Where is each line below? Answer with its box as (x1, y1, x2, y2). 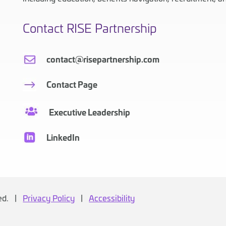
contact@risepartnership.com (46, 52, 159, 66)
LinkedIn (46, 131, 80, 144)
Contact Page (46, 78, 97, 91)
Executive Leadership (48, 105, 130, 119)
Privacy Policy (23, 191, 75, 204)
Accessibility (89, 191, 135, 204)
